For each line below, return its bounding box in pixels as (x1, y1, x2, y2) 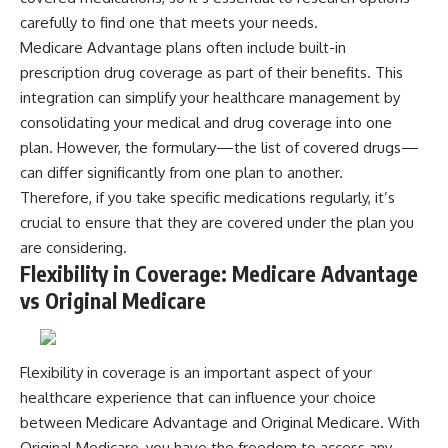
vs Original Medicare (20, 286, 206, 314)
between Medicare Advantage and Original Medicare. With (20, 412, 420, 432)
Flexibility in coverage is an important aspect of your (20, 362, 372, 382)
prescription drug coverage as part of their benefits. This (20, 62, 403, 82)
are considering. (20, 237, 127, 257)
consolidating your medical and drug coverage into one (20, 112, 392, 132)
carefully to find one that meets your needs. (20, 12, 318, 32)
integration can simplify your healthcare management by (20, 87, 400, 107)
